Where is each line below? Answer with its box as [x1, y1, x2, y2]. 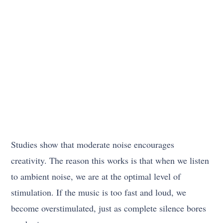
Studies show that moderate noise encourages [11, 138, 175, 150]
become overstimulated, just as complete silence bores [11, 202, 207, 214]
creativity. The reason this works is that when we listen [11, 154, 210, 166]
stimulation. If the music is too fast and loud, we [11, 186, 187, 198]
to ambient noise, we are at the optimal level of [11, 170, 181, 182]
